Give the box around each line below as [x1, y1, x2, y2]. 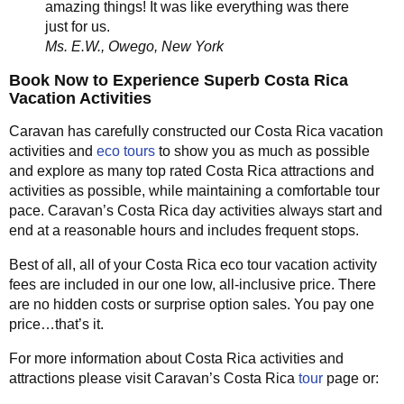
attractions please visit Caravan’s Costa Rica [9, 370, 298, 386]
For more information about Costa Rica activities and [9, 350, 344, 366]
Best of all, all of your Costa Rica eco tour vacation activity [9, 256, 377, 272]
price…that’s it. [9, 316, 104, 332]
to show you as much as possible [155, 142, 370, 159]
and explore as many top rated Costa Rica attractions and [9, 162, 374, 179]
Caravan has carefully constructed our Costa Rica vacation [9, 123, 383, 139]
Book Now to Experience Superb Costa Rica [9, 70, 348, 89]
